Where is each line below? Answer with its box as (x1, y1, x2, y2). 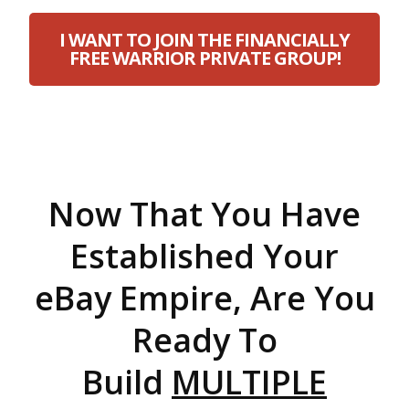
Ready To (131, 318, 278, 362)
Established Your (70, 234, 339, 278)
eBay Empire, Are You (34, 276, 375, 320)
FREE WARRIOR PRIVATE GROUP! (68, 46, 341, 70)
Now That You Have (48, 192, 361, 236)
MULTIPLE (172, 360, 327, 404)
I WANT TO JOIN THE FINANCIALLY (59, 27, 350, 52)
